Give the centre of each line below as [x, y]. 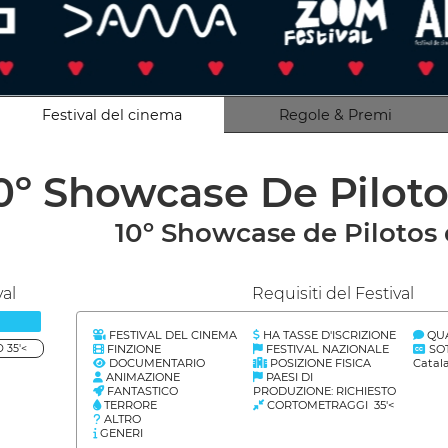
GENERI [119, 433]
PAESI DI [288, 377]
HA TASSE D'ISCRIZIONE [328, 335]
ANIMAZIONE [141, 377]
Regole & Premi [336, 115]
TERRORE [128, 405]
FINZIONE [132, 349]
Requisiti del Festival [333, 293]
